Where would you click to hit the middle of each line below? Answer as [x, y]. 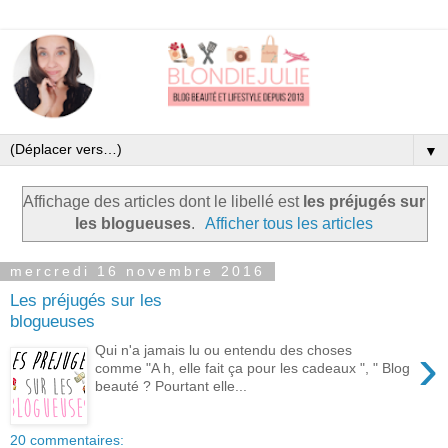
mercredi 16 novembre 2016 [137, 271]
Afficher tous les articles [289, 223]
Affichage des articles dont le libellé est [163, 201]
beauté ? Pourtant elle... [171, 385]
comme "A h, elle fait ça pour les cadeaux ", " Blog [253, 367]
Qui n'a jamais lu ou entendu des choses [224, 349]
